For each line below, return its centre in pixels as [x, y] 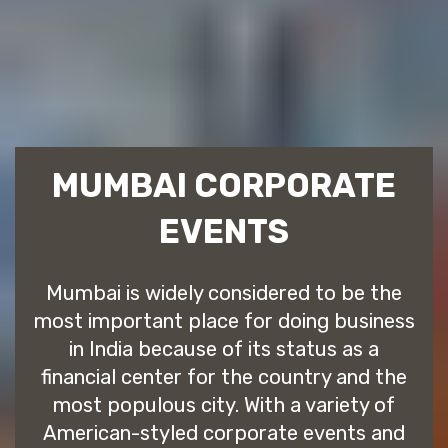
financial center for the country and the [224, 377]
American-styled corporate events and [224, 433]
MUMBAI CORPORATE [224, 186]
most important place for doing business [224, 321]
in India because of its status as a [224, 349]
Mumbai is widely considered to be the [224, 293]
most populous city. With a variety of [224, 405]
